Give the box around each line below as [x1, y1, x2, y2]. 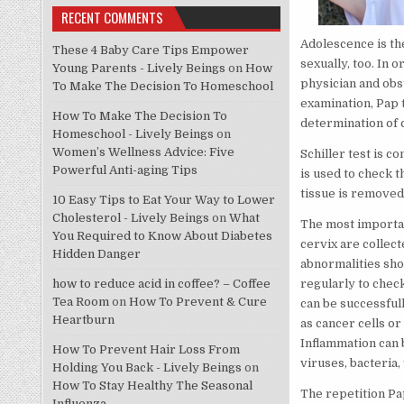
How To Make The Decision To [51, 109, 227, 124]
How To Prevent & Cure [128, 295, 267, 309]
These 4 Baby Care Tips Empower [51, 43, 249, 58]
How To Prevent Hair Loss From [51, 343, 240, 357]
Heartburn [51, 313, 115, 327]
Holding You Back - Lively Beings [51, 361, 242, 375]
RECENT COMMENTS [60, 7, 163, 28]
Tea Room [51, 295, 109, 309]
